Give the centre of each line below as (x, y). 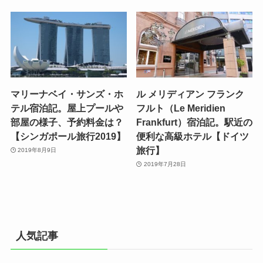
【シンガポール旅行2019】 (68, 136)
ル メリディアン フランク (190, 94)
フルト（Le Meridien (181, 108)
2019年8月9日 (37, 150)
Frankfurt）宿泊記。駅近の (195, 122)
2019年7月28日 (165, 164)
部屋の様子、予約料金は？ (67, 122)
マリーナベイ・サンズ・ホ (67, 94)
